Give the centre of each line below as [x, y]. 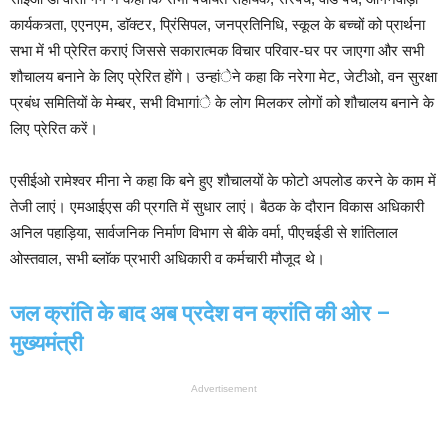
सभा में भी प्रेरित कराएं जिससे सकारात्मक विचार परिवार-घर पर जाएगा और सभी [217, 51]
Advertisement [224, 389]
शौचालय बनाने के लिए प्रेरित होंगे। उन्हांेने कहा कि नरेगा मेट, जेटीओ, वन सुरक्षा [223, 77]
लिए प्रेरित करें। [54, 129]
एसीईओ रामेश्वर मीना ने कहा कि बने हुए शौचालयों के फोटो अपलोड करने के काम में [223, 181]
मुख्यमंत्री [46, 344]
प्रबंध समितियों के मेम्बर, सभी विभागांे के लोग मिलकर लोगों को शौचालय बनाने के [222, 103]
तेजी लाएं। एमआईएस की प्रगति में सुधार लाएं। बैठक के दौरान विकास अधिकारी [217, 207]
